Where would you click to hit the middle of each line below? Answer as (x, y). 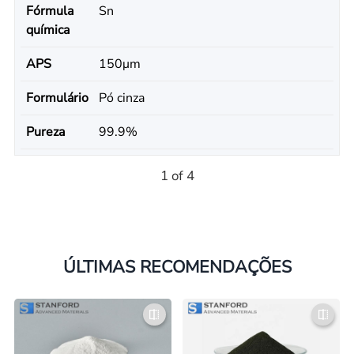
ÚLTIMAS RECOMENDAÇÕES (177, 267)
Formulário (57, 98)
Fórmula (49, 11)
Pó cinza (121, 98)
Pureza (45, 132)
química (47, 30)
